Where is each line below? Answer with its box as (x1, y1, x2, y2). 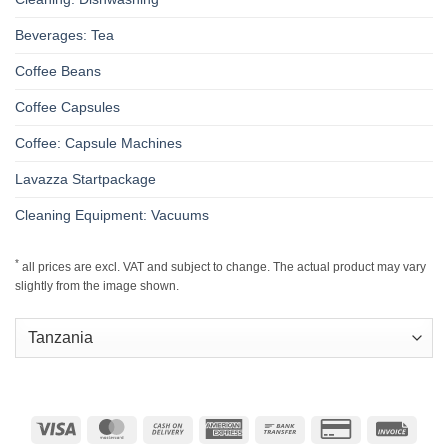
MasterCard (131, 419, 198, 435)
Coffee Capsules (15, 99, 120, 116)
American (243, 419, 298, 435)
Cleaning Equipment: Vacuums (15, 207, 209, 224)
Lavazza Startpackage (15, 171, 156, 188)
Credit (355, 419, 389, 435)
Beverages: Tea (15, 27, 114, 44)
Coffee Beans (15, 63, 101, 80)
